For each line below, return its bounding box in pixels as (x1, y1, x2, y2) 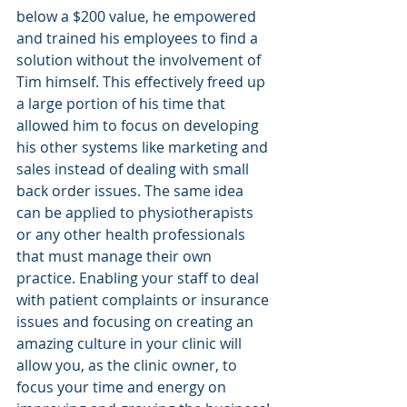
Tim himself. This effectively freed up (16, 72, 269, 92)
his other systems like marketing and (16, 137, 272, 157)
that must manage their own (16, 246, 215, 266)
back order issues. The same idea (16, 181, 247, 201)
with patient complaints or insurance (16, 290, 273, 310)
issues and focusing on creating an (16, 312, 257, 332)
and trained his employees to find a (16, 28, 262, 48)
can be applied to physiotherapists (16, 203, 257, 223)
